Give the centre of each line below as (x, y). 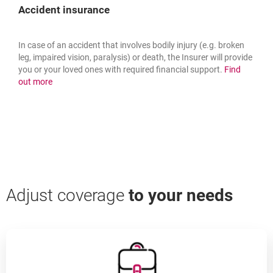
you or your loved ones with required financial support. (121, 69)
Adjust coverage (67, 195)
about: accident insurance (101, 81)
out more (35, 82)
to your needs (181, 195)
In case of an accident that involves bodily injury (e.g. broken (131, 45)
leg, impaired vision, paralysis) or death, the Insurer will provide (135, 57)
